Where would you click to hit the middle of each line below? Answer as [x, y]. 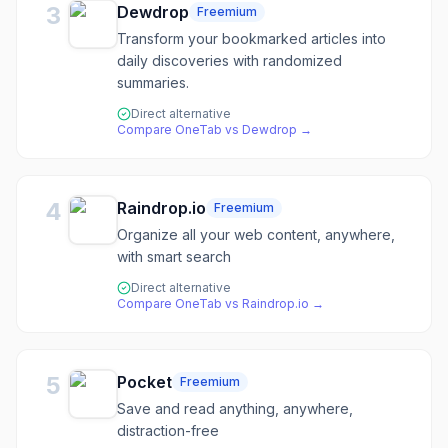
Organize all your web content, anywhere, [256, 234]
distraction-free [168, 430]
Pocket [144, 382]
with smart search [174, 256]
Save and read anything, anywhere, [235, 408]
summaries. [153, 82]
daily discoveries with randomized [229, 60]
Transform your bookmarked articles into [251, 38]
